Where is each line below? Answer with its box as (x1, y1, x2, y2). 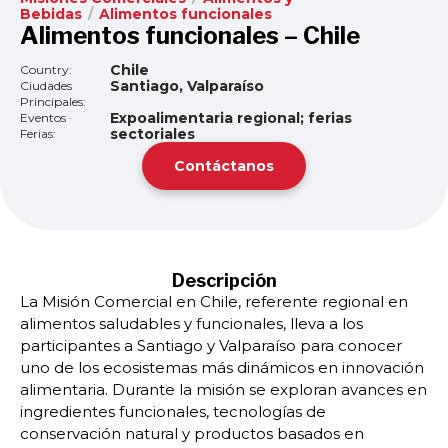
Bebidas (20, 5, 82, 23)
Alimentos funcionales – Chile (20, 21, 360, 50)
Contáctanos (174, 157, 274, 175)
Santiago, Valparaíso (110, 77, 264, 95)
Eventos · (20, 110, 72, 125)
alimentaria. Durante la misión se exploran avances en (20, 380, 427, 399)
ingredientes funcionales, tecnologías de (20, 402, 326, 421)
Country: (20, 62, 72, 77)
